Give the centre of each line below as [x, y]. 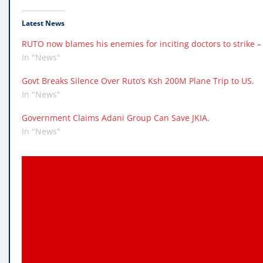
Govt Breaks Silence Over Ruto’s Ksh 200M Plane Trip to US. [138, 81]
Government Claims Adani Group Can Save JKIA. [116, 118]
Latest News [43, 23]
